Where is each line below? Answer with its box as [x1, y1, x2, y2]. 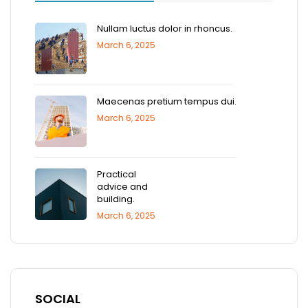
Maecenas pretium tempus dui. [97, 94, 236, 108]
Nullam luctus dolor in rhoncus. [97, 21, 232, 35]
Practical [97, 167, 136, 181]
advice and [97, 179, 148, 193]
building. [97, 192, 135, 206]
